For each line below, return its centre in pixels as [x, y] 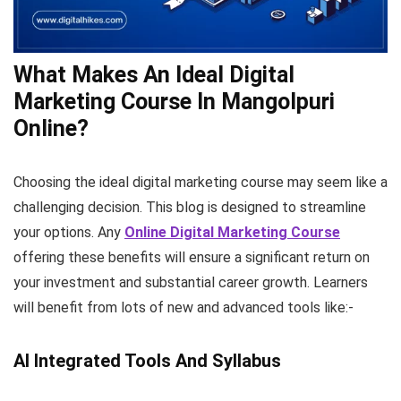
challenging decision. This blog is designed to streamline [190, 207]
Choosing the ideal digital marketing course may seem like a [200, 182]
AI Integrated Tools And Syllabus [147, 360]
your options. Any [69, 232]
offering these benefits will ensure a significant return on [192, 257]
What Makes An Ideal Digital [154, 74]
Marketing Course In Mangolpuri [174, 101]
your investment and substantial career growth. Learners [191, 282]
